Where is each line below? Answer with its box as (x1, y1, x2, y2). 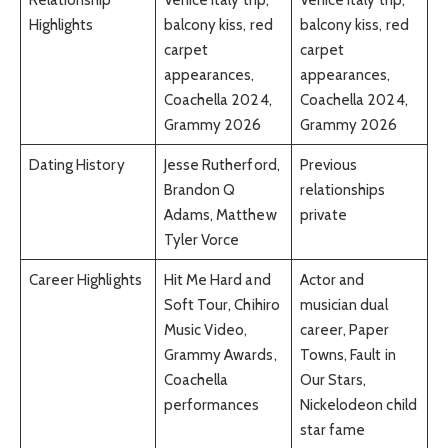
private (299, 204, 348, 224)
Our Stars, (299, 369, 367, 389)
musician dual (299, 294, 389, 314)
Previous (299, 154, 358, 174)
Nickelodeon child (299, 394, 417, 414)
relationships (299, 179, 386, 199)
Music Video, (163, 319, 248, 339)
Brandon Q (163, 179, 236, 199)
